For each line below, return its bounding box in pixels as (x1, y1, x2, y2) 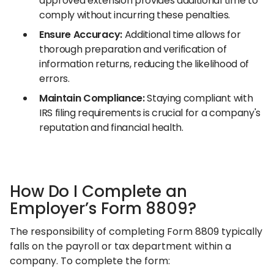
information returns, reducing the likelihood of (39, 57, 249, 71)
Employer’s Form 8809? (10, 198, 196, 220)
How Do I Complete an (10, 180, 187, 202)
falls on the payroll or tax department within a (10, 239, 231, 253)
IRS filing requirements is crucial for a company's (39, 106, 261, 120)
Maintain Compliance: (39, 91, 145, 105)
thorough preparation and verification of (39, 42, 227, 56)
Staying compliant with (144, 91, 253, 105)
